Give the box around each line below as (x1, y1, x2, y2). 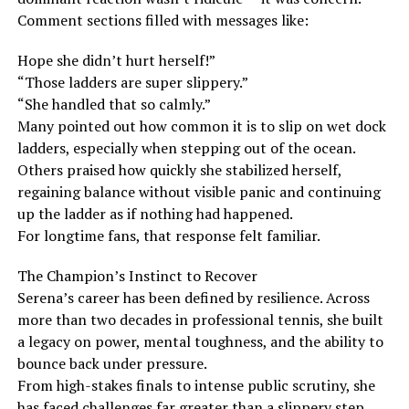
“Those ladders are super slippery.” (16, 71, 248, 92)
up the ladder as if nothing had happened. (16, 203, 293, 224)
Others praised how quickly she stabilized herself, (16, 159, 341, 180)
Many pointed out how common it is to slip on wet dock (16, 115, 386, 136)
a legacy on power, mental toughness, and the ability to (16, 330, 383, 351)
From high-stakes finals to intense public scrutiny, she (16, 374, 375, 395)
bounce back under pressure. (16, 352, 207, 373)
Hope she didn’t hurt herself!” (16, 49, 215, 70)
